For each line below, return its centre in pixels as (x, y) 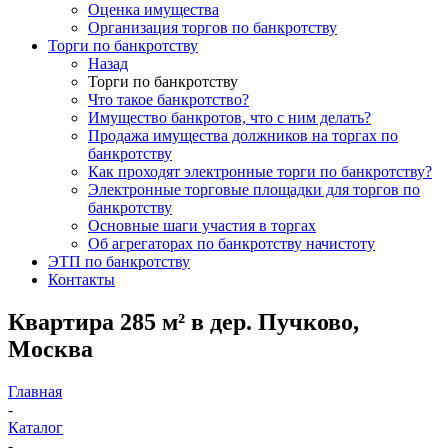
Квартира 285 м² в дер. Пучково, (183, 321)
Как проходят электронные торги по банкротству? (260, 171)
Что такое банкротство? (168, 99)
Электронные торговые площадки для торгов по (254, 189)
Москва (50, 348)
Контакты (81, 279)
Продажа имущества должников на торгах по (243, 135)
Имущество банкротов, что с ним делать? (229, 117)
